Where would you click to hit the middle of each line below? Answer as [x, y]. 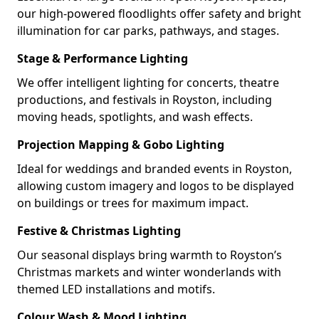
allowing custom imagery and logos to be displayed [156, 186]
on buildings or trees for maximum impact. [133, 203]
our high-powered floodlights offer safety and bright [159, 14]
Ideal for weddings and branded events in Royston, [155, 169]
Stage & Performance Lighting [103, 58]
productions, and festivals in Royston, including [145, 100]
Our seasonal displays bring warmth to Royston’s [150, 255]
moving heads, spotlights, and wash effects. [135, 117]
